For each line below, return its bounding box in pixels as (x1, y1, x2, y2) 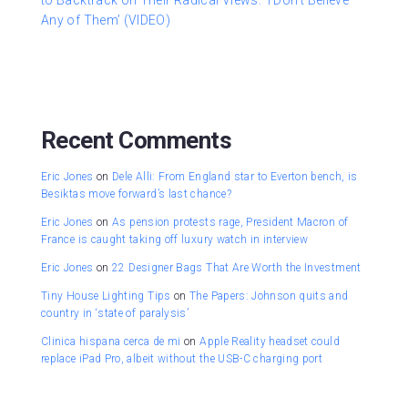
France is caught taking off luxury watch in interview (41, 233, 309, 247)
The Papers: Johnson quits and (189, 290, 349, 303)
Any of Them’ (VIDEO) (41, 13, 171, 28)
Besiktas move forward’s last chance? (41, 188, 231, 201)
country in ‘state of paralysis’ (41, 307, 189, 321)
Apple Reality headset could (199, 335, 340, 349)
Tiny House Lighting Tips (41, 290, 171, 303)
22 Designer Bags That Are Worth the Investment (112, 261, 362, 275)
